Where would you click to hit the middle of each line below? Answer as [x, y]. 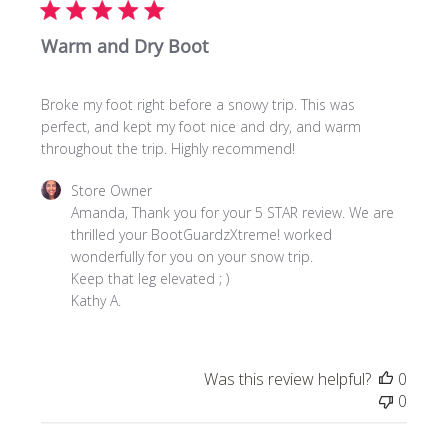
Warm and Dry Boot [125, 46]
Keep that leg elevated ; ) [150, 279]
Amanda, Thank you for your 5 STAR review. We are [233, 213]
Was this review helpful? [287, 379]
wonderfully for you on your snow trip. [194, 257]
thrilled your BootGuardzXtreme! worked [202, 235]
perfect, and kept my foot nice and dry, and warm [201, 127]
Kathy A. [96, 301]
